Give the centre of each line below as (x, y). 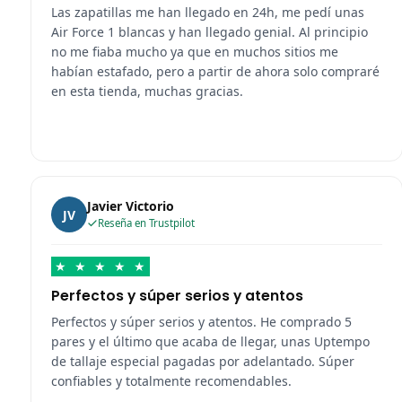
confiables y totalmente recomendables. (171, 381)
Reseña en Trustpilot (146, 223)
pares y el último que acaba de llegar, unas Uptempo (210, 342)
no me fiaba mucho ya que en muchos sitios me (194, 52)
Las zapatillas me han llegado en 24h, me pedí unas (207, 13)
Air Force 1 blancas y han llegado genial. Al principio (209, 32)
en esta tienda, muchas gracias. (147, 92)
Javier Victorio (130, 206)
